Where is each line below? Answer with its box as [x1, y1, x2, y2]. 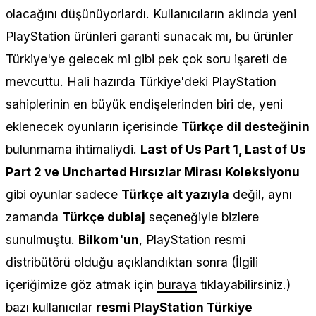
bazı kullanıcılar [6, 299, 96, 315]
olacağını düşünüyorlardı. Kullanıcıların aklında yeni [6, 6, 296, 21]
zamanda [6, 209, 62, 224]
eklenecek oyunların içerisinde [6, 119, 181, 134]
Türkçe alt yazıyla [121, 186, 229, 202]
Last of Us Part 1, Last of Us [140, 141, 306, 157]
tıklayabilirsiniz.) [197, 276, 291, 292]
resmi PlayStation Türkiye [96, 299, 253, 315]
